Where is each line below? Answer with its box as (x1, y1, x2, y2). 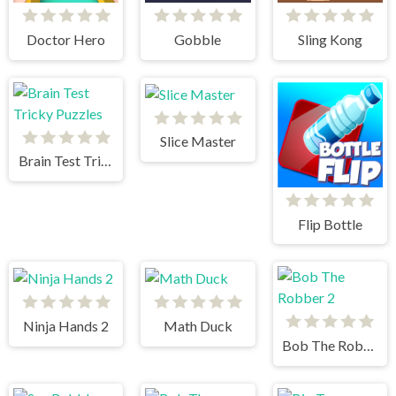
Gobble (174, 30, 222, 48)
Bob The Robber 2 (363, 337, 375, 354)
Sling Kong (297, 30, 362, 48)
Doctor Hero (27, 30, 106, 48)
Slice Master (159, 133, 236, 150)
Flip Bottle (297, 215, 362, 232)
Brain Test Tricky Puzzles (100, 152, 111, 170)
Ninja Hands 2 (23, 317, 110, 335)
